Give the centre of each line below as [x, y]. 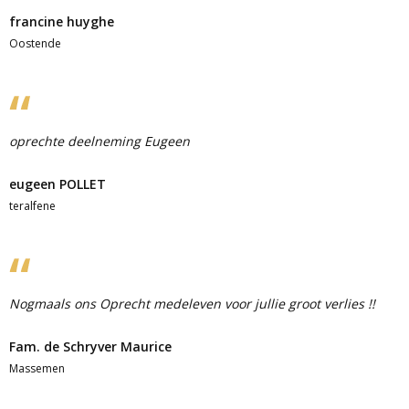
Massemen [37, 368]
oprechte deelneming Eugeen [100, 141]
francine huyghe [62, 21]
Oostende [35, 43]
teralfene [32, 206]
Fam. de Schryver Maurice [90, 346]
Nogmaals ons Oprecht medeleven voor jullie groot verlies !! [192, 304]
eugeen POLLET [58, 184]
